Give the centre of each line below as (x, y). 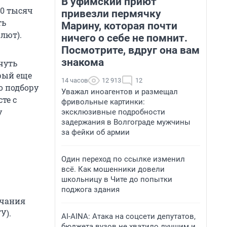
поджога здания (90, 190)
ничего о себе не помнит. (124, 38)
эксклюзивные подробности (113, 112)
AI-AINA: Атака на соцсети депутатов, (128, 216)
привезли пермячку (111, 14)
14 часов (74, 80)
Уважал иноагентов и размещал (120, 92)
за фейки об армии (96, 132)
